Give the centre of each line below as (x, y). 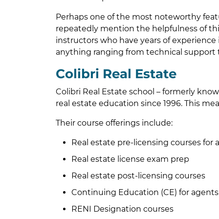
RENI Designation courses (122, 209)
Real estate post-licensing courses (138, 176)
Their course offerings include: (114, 123)
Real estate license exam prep (130, 159)
